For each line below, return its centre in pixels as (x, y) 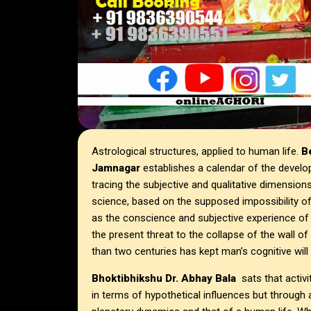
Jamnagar (117, 168)
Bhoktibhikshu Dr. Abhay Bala (164, 279)
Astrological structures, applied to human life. (196, 152)
